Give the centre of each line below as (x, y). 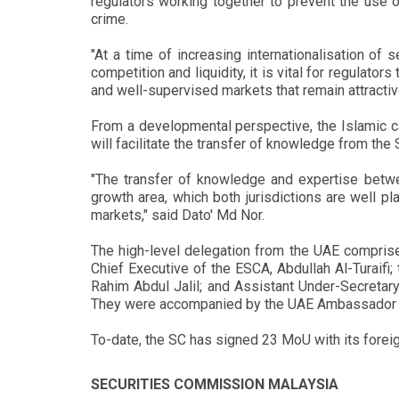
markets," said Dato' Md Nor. (178, 215)
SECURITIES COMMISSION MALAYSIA (215, 384)
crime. (110, 19)
